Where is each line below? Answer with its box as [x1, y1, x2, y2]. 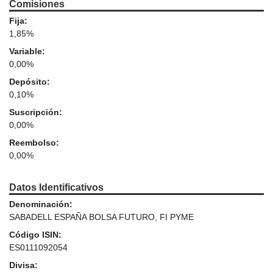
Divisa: [9, 260, 38, 271]
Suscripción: [9, 107, 62, 118]
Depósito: [9, 77, 50, 87]
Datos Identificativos [9, 182, 104, 193]
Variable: [9, 46, 45, 57]
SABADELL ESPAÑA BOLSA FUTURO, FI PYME [9, 212, 194, 222]
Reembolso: [9, 138, 59, 148]
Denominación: [9, 199, 73, 210]
